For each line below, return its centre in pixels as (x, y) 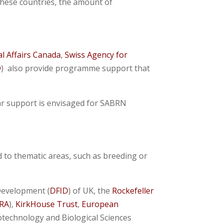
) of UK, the (90, 191)
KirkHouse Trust (47, 204)
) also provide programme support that (76, 68)
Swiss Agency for (96, 55)
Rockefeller (133, 191)
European (100, 204)
